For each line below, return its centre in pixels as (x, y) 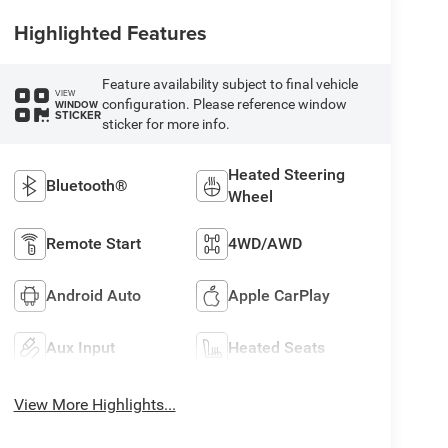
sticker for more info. (165, 124)
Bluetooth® (86, 186)
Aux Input (80, 348)
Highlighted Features (110, 33)
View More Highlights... (94, 405)
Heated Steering (287, 175)
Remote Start (93, 244)
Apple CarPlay (279, 296)
